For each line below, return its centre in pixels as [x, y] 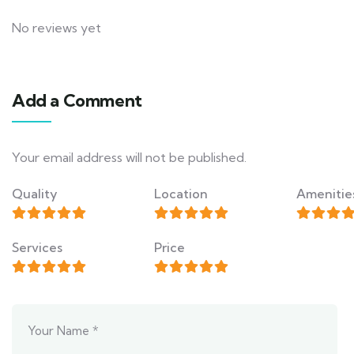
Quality [35, 194]
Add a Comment [77, 100]
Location [181, 194]
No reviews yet [56, 28]
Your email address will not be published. [129, 157]
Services [37, 247]
